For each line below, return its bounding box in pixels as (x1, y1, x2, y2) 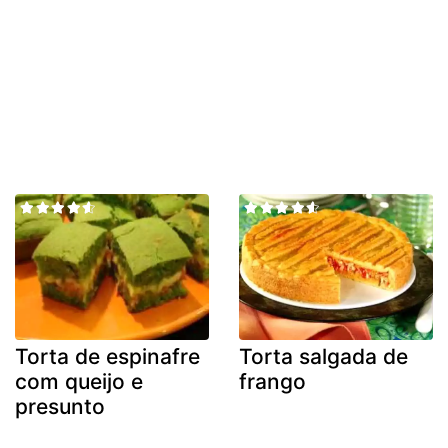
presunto (15, 393, 105, 419)
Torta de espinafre (15, 343, 200, 369)
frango (239, 368, 306, 394)
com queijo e (15, 368, 143, 394)
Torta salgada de (239, 343, 408, 369)
